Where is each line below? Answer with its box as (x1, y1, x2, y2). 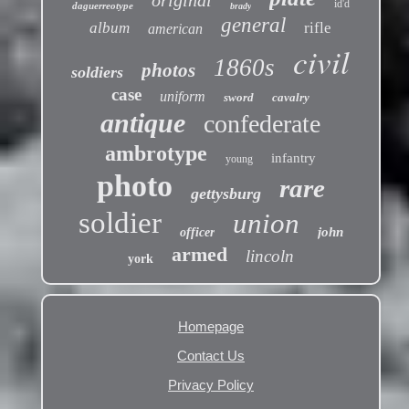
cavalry (272, 90, 310, 105)
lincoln (245, 246, 294, 267)
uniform (160, 89, 206, 105)
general (221, 14, 287, 37)
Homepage (177, 319, 244, 335)
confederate (204, 110, 321, 139)
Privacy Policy (167, 377, 254, 393)
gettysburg (190, 184, 261, 204)
